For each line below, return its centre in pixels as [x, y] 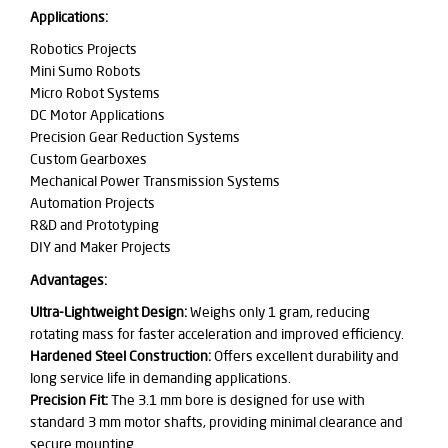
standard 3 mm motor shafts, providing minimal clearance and [216, 422]
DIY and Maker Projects [100, 247]
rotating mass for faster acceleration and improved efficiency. [217, 334]
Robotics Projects [83, 49]
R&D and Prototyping [94, 225]
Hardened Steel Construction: [120, 356]
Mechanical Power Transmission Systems [155, 181]
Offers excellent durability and [305, 356]
